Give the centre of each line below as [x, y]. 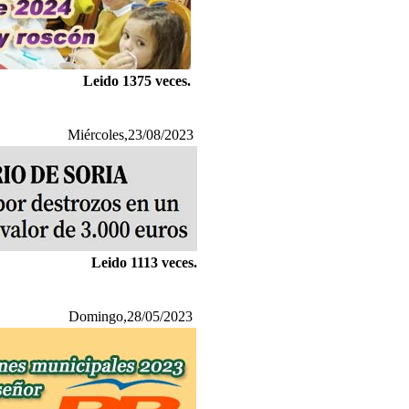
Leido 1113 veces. [144, 262]
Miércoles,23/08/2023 [131, 135]
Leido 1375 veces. [137, 81]
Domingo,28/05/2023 [131, 316]
